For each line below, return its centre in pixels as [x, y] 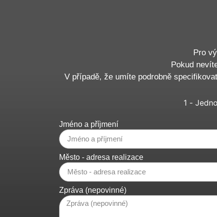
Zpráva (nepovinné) [93, 190]
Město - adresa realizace [101, 157]
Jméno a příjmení [89, 124]
